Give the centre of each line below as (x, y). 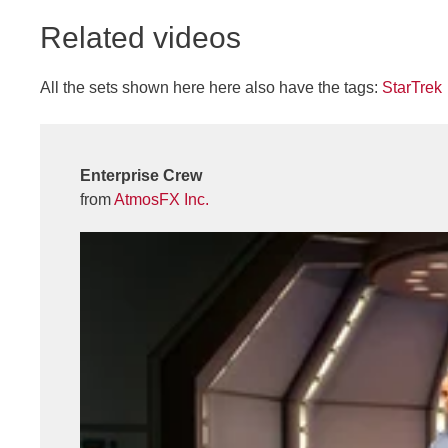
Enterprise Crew (141, 175)
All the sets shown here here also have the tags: (211, 87)
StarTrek (412, 87)
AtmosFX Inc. (161, 199)
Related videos (140, 37)
